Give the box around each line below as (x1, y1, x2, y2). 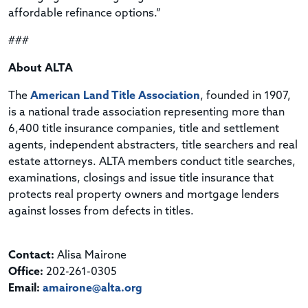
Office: (8, 266, 43, 278)
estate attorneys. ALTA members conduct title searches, (8, 156, 296, 168)
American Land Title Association (30, 90, 200, 102)
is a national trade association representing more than (8, 107, 285, 118)
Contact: (8, 250, 54, 261)
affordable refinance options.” (8, 8, 161, 19)
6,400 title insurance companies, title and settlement (8, 123, 279, 135)
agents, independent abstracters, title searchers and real (8, 140, 298, 151)
